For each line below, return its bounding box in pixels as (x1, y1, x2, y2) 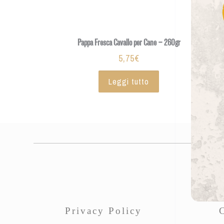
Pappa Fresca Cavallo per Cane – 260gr (77, 37, 180, 47)
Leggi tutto (108, 75, 149, 87)
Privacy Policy (65, 205, 142, 216)
